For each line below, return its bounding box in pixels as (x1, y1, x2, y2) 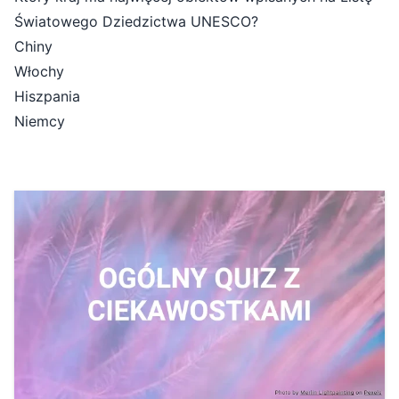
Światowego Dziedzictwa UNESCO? (14, 12, 258, 31)
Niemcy (14, 112, 65, 131)
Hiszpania (14, 87, 80, 106)
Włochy (14, 62, 64, 81)
